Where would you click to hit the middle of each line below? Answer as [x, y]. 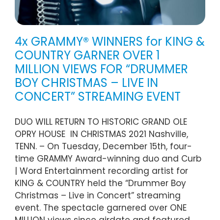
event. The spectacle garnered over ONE [101, 208]
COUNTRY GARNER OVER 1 [87, 55]
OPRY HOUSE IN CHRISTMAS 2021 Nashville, [101, 134]
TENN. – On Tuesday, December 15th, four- [103, 147]
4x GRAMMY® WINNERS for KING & [110, 42]
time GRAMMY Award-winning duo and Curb [108, 159]
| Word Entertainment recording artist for [101, 171]
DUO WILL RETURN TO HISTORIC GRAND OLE [101, 122]
